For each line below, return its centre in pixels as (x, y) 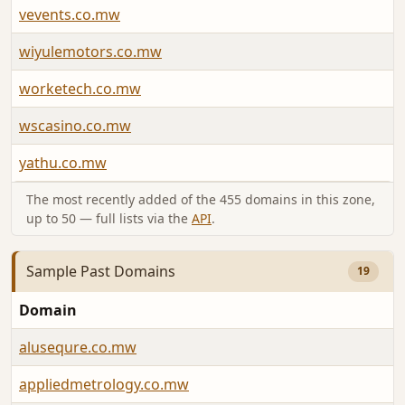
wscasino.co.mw (75, 126)
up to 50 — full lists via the (109, 219)
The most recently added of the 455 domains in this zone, (201, 200)
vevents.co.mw (70, 15)
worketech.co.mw (80, 89)
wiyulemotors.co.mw (90, 52)
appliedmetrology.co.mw (104, 384)
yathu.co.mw (63, 163)
